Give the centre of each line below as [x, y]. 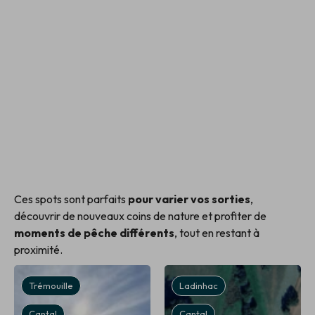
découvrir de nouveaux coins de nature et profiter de [140, 216]
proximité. [38, 249]
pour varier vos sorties [189, 199]
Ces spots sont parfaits [71, 199]
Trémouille [51, 285]
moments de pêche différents [94, 232]
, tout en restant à [217, 232]
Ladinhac [199, 285]
